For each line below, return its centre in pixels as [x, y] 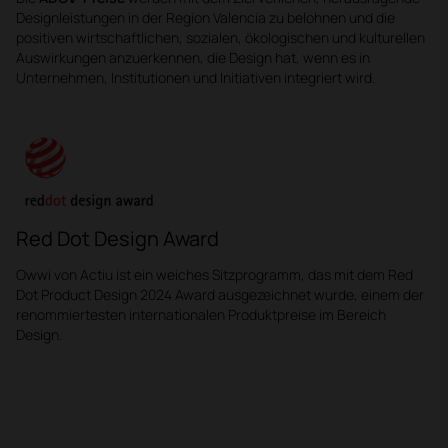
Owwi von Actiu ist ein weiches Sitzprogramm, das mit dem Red [214, 274]
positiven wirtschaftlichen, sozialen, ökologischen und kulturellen [220, 37]
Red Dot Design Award [117, 238]
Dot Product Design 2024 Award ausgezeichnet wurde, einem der [220, 294]
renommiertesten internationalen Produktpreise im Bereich [201, 314]
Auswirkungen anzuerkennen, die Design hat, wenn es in [193, 57]
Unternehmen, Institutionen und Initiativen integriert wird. [195, 77]
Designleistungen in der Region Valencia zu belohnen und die [205, 17]
